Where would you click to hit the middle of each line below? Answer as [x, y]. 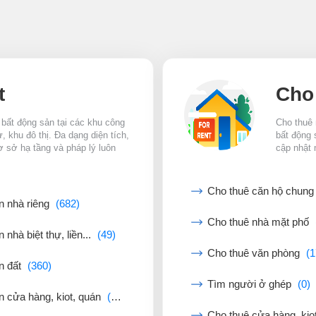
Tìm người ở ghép [251, 284]
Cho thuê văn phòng [255, 253]
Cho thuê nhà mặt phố [260, 222]
